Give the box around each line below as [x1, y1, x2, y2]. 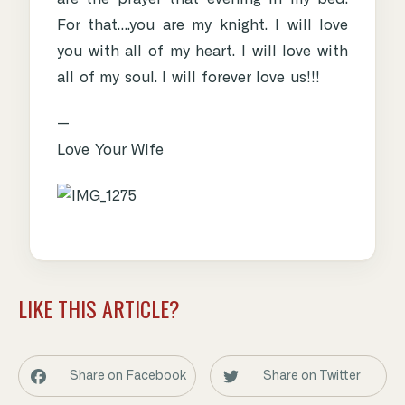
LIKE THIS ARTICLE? [18, 292, 180, 325]
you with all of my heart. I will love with [57, 44, 348, 60]
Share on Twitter [263, 369, 361, 382]
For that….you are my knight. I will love [57, 18, 348, 33]
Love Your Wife [57, 143, 165, 158]
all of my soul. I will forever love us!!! [57, 71, 320, 86]
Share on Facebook [70, 369, 187, 382]
